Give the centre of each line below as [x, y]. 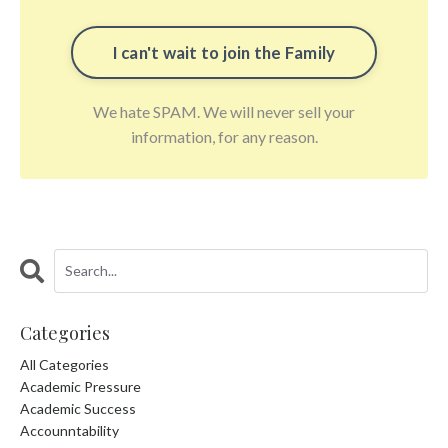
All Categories [64, 364]
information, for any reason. [224, 136]
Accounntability [69, 430]
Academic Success [78, 408]
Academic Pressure [80, 386]
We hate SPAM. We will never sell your [224, 111]
